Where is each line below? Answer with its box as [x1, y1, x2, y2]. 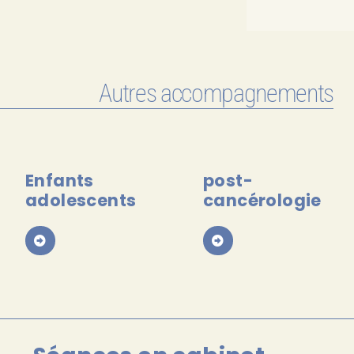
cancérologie [203, 188, 322, 212]
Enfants [25, 168, 94, 192]
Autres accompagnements [99, 77, 333, 108]
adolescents [25, 188, 137, 212]
